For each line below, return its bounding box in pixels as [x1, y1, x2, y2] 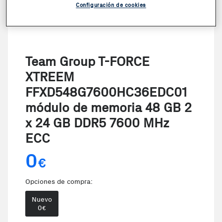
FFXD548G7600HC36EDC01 [25, 85, 187, 100]
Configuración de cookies [76, 1, 146, 9]
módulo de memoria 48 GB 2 [25, 100, 192, 115]
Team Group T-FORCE [25, 54, 150, 69]
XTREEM [25, 69, 74, 85]
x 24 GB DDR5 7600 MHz [25, 115, 169, 131]
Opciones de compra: [25, 177, 93, 186]
